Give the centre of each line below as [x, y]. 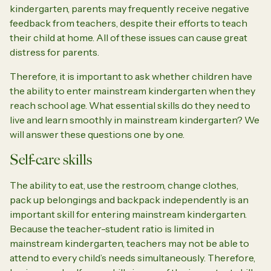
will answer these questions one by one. [97, 134]
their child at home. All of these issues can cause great [129, 37]
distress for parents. [54, 52]
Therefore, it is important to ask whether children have [131, 76]
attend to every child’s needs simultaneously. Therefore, [132, 257]
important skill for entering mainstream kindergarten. [128, 214]
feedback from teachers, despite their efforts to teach [129, 23]
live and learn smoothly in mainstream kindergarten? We [135, 119]
